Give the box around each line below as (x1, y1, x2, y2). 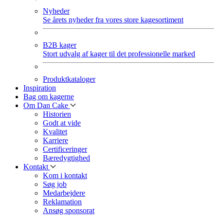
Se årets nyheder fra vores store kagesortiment (43, 16, 183, 24)
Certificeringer (43, 145, 87, 153)
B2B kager (43, 41, 76, 49)
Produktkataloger (43, 75, 95, 83)
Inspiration (23, 84, 56, 92)
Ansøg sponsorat (43, 206, 94, 215)
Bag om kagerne (23, 92, 74, 101)
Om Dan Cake (23, 101, 70, 109)
